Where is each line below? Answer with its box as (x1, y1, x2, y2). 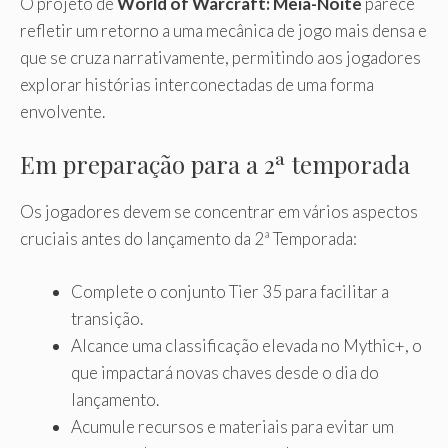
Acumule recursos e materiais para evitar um (71, 415, 394, 437)
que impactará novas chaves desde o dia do (71, 361, 379, 383)
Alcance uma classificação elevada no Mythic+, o (71, 334, 422, 356)
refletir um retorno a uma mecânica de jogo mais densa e (20, 19, 427, 41)
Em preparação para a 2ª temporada (20, 148, 410, 181)
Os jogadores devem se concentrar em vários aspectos (20, 201, 418, 223)
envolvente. (20, 100, 105, 122)
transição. (71, 307, 143, 329)
